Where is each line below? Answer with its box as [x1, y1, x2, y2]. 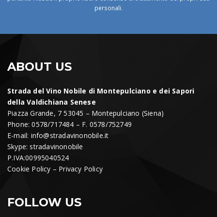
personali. [94, 4, 123, 12]
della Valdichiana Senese [7, 97, 96, 107]
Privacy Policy [59, 164, 103, 173]
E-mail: [7, 131, 31, 140]
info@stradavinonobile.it [31, 131, 109, 140]
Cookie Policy [7, 164, 51, 173]
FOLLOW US [7, 195, 81, 209]
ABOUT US [7, 60, 72, 74]
